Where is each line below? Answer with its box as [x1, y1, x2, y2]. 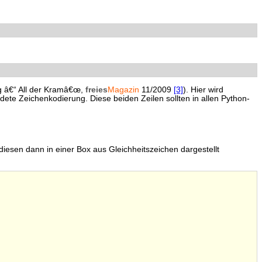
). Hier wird [183, 85, 223, 95]
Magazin [108, 85, 139, 95]
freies [85, 85, 108, 95]
